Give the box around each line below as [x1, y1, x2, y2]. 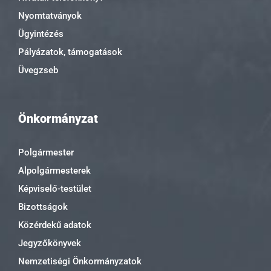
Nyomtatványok [18, 10, 82, 21]
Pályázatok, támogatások [18, 46, 122, 57]
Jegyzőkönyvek [18, 238, 81, 249]
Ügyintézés [18, 28, 64, 39]
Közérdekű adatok [18, 220, 91, 231]
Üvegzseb [18, 64, 58, 76]
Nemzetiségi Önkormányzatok [18, 256, 142, 267]
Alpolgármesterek [18, 165, 91, 177]
